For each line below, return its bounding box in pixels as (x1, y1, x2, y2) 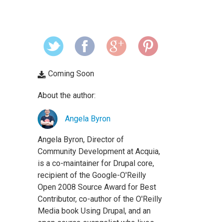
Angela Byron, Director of (38, 135, 124, 144)
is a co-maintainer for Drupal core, (38, 159, 154, 168)
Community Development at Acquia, (38, 147, 160, 156)
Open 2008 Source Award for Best (38, 182, 156, 192)
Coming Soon (48, 69, 94, 78)
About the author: (38, 91, 96, 100)
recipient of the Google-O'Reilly (38, 170, 146, 180)
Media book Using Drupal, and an (38, 206, 151, 216)
